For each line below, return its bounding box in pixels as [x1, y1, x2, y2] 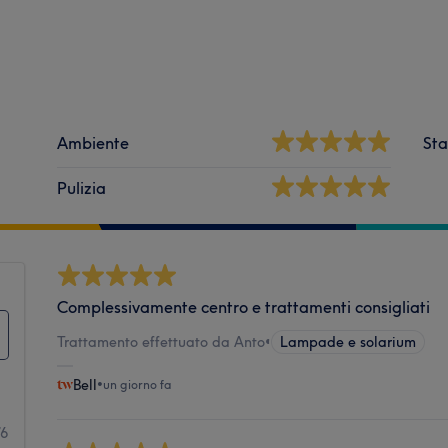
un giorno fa [103, 376, 173, 392]
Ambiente [57, 132, 130, 153]
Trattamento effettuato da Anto [57, 332, 266, 351]
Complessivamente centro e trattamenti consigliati [57, 296, 431, 317]
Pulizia [57, 177, 107, 198]
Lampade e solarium [280, 332, 417, 351]
